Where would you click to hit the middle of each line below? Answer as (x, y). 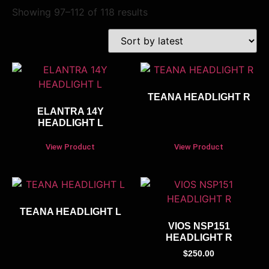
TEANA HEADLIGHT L (70, 211)
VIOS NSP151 (199, 226)
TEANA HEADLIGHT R (199, 97)
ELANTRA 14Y (70, 111)
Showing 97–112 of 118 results (80, 12)
